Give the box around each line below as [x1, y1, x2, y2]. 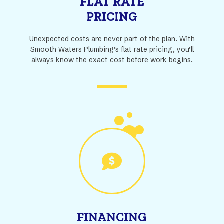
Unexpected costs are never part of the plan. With [29, 34, 195, 43]
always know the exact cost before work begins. [31, 55, 193, 64]
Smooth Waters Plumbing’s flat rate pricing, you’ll [30, 45, 194, 54]
